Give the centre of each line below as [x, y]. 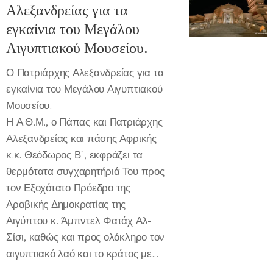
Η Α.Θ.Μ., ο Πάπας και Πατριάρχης [84, 122]
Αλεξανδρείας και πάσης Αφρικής [81, 138]
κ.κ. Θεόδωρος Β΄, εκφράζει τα [75, 154]
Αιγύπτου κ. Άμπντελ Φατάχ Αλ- [79, 220]
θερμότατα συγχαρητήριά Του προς [85, 171]
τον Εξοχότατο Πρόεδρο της [68, 187]
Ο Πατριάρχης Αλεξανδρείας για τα [85, 72]
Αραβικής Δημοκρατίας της [66, 204]
